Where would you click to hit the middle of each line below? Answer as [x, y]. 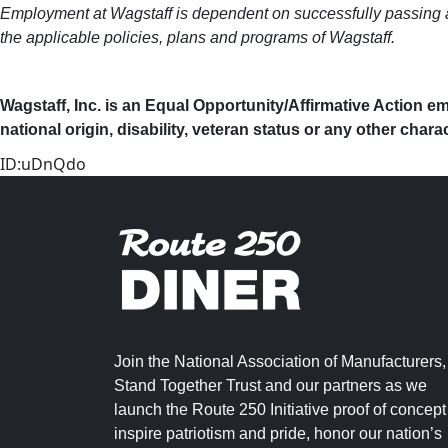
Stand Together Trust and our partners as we [270, 385]
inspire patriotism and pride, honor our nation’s [278, 433]
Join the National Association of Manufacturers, [280, 361]
